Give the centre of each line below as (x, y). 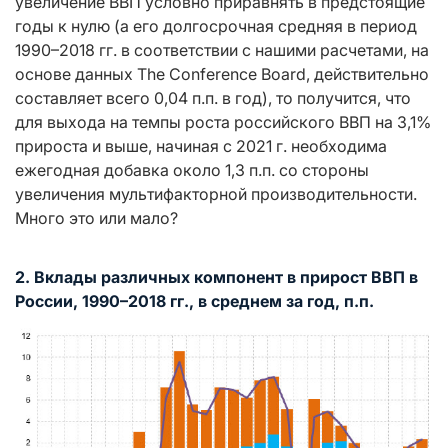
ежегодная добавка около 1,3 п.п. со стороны (192, 170)
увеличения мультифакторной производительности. (216, 194)
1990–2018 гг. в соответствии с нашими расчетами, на (222, 50)
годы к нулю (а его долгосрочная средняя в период (216, 26)
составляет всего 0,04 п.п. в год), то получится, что (213, 98)
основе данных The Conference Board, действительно (222, 74)
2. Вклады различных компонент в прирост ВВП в (216, 277)
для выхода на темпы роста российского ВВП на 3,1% (223, 122)
